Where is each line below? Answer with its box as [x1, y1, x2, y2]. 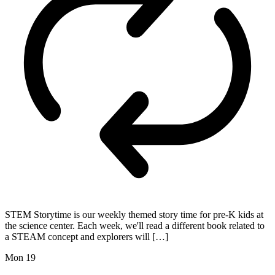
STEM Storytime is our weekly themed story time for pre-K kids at [5, 209, 263, 220]
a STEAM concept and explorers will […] [5, 231, 168, 242]
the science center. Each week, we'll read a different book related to [5, 220, 265, 231]
